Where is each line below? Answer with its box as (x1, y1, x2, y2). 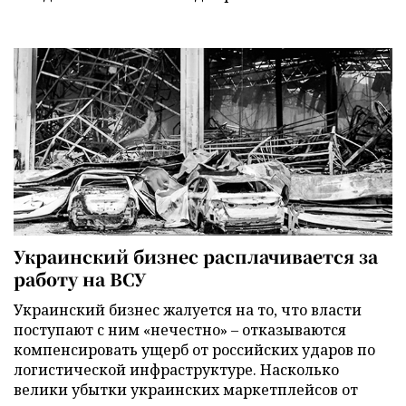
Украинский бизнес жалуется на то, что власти (14, 300, 362, 321)
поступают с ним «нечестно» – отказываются (14, 320, 346, 341)
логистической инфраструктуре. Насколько (14, 360, 339, 381)
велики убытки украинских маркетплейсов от (14, 380, 358, 401)
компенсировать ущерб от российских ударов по (14, 340, 375, 361)
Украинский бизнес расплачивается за (14, 244, 378, 269)
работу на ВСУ (14, 266, 146, 292)
